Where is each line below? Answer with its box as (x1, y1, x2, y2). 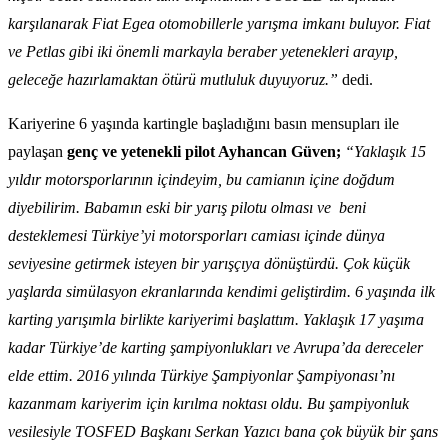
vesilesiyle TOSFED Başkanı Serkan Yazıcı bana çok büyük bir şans (8, 423, 438, 441)
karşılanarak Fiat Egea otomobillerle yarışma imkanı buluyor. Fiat (8, 15, 430, 33)
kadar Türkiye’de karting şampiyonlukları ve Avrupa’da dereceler (8, 339, 423, 357)
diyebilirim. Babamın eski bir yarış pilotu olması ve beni (8, 199, 366, 217)
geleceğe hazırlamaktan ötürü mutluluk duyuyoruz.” (8, 71, 342, 89)
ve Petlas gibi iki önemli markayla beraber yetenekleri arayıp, (8, 43, 398, 61)
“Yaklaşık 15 (345, 143, 426, 161)
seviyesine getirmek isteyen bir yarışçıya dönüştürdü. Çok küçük (8, 255, 410, 273)
